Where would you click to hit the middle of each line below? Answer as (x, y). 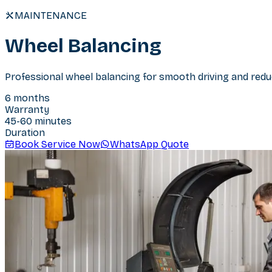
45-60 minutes (38, 121)
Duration (25, 132)
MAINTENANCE (51, 15)
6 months (27, 98)
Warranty (27, 109)
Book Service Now (57, 144)
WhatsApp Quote (149, 144)
